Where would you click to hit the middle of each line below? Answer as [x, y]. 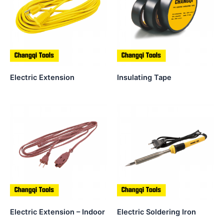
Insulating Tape [144, 77]
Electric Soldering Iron [156, 212]
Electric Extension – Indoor [57, 212]
